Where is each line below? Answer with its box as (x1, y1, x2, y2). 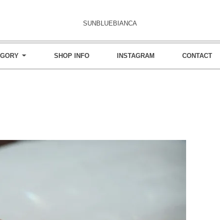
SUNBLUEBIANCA (83, 20, 137, 27)
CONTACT (182, 52, 212, 60)
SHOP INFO (54, 52, 89, 60)
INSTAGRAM (117, 52, 155, 60)
